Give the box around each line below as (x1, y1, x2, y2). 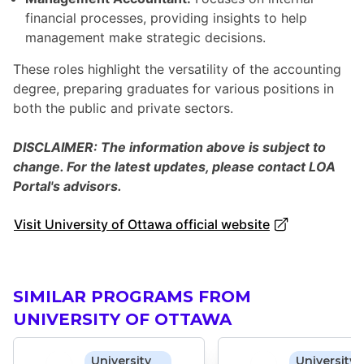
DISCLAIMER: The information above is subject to (13, 139, 326, 156)
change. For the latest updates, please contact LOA (13, 158, 336, 175)
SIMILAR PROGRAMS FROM (13, 287, 251, 307)
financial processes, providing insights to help (25, 10, 307, 27)
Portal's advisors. (13, 178, 122, 195)
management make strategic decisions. (25, 29, 266, 46)
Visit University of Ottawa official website (14, 216, 270, 233)
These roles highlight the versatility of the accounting (13, 61, 341, 78)
